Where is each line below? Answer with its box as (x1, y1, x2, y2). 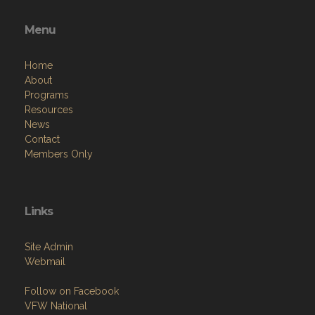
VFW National (25, 300, 87, 311)
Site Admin (25, 241, 73, 252)
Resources (25, 104, 73, 115)
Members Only (25, 148, 93, 160)
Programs (25, 89, 69, 101)
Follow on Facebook (25, 285, 119, 297)
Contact (25, 134, 60, 145)
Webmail (25, 256, 65, 267)
